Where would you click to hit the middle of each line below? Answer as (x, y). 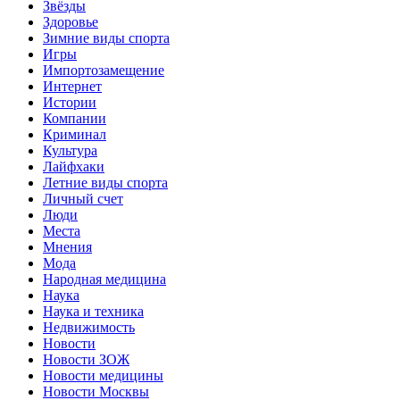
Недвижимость (89, 328)
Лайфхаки (74, 167)
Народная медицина (104, 279)
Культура (70, 151)
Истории (70, 103)
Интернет (72, 87)
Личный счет (83, 199)
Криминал (75, 135)
